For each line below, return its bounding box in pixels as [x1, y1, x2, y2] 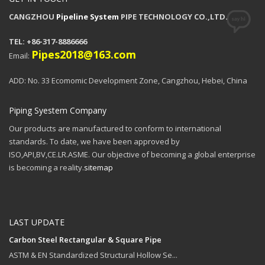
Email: [9, 50, 31, 61]
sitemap [84, 161, 113, 173]
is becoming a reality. [9, 161, 84, 173]
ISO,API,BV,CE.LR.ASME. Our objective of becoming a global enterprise [9, 148, 256, 160]
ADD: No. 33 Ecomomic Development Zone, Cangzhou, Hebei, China [9, 75, 247, 86]
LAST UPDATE [9, 216, 64, 228]
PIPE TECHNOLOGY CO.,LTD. [119, 11, 228, 22]
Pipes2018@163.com [31, 47, 136, 62]
